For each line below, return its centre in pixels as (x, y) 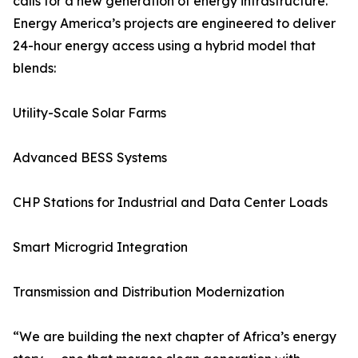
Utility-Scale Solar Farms (89, 113)
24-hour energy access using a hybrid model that (164, 46)
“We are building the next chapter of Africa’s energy (175, 336)
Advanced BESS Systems (90, 157)
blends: (34, 68)
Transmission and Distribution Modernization (149, 292)
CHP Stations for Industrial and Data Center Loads (170, 202)
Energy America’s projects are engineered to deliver (174, 23)
